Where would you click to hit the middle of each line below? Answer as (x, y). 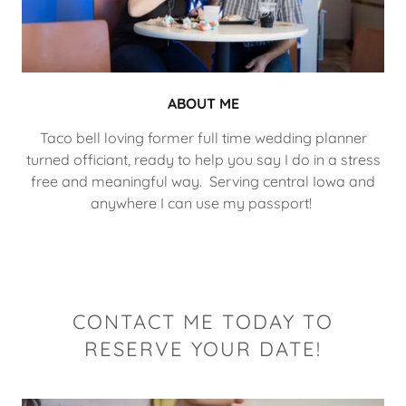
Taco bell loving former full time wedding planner (203, 137)
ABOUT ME (203, 103)
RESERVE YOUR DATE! (203, 348)
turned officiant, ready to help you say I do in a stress (203, 159)
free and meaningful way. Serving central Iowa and (203, 181)
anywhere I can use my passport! (203, 203)
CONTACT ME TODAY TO (203, 321)
